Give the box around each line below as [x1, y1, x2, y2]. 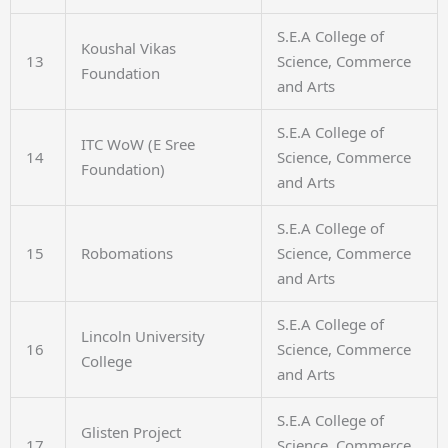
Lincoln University [81, 326, 205, 346]
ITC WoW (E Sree [81, 134, 195, 154]
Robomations [81, 243, 173, 263]
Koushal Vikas [81, 38, 176, 58]
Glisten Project [81, 422, 181, 442]
